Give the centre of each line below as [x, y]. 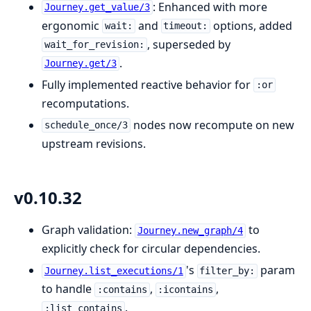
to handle [68, 289]
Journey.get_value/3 [97, 7]
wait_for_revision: [94, 45]
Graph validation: [88, 230]
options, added [252, 25]
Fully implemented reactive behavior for [148, 84]
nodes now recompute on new [212, 125]
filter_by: [227, 271]
